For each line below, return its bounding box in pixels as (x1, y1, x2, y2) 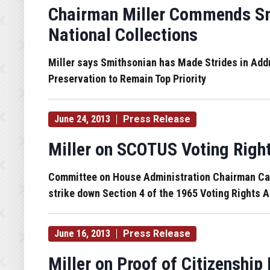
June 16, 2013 (54, 228, 110, 239)
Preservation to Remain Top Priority (48, 72, 206, 85)
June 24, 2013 (54, 113, 110, 125)
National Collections (48, 24, 198, 45)
